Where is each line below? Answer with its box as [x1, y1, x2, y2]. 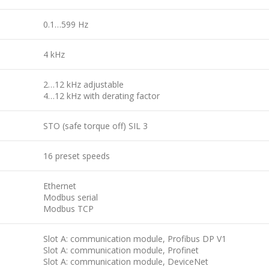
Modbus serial [43, 191, 98, 203]
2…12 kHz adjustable [43, 78, 124, 90]
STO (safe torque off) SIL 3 [43, 119, 148, 131]
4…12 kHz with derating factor [43, 89, 160, 101]
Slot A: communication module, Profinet [43, 244, 199, 256]
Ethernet [43, 180, 76, 192]
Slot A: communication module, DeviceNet [43, 255, 208, 267]
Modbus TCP [43, 202, 94, 214]
